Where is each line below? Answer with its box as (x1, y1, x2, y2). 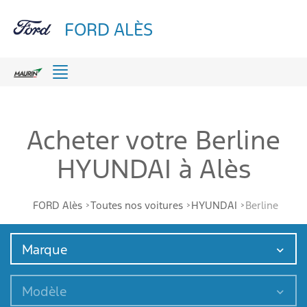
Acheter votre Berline (27, 124, 280, 157)
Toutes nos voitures (90, 199, 183, 212)
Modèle (22, 283, 66, 299)
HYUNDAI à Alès (56, 153, 251, 186)
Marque (22, 241, 67, 258)
